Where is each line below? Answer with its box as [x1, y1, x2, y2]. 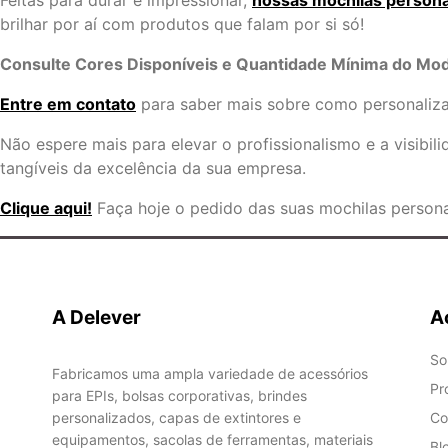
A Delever [52, 306, 141, 329]
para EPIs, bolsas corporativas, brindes [52, 387, 307, 404]
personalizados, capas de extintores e [52, 409, 301, 426]
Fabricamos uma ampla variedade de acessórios [52, 365, 368, 382]
